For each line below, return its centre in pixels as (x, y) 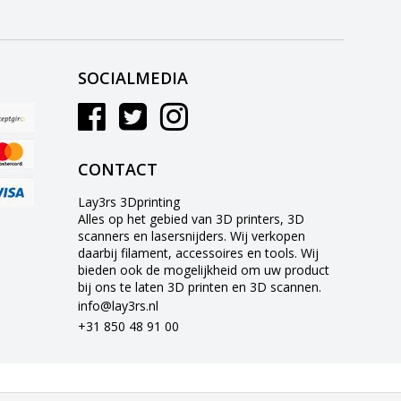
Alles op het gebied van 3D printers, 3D (192, 219)
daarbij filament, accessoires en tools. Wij (199, 253)
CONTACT (118, 170)
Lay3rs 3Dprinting (129, 202)
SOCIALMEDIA (133, 78)
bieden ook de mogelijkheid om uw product (204, 270)
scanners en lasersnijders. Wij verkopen (192, 236)
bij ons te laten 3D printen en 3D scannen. (200, 287)
